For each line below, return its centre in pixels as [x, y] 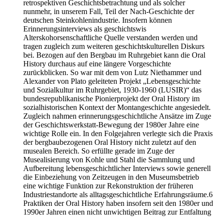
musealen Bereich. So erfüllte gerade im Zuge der [99, 151]
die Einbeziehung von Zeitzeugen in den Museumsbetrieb [111, 177]
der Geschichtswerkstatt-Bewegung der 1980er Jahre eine [111, 125]
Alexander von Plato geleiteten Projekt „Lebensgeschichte [112, 81]
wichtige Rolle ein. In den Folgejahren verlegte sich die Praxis [118, 134]
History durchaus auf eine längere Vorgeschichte [97, 64]
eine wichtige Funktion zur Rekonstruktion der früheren [108, 186]
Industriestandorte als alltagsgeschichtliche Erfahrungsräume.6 [118, 195]
